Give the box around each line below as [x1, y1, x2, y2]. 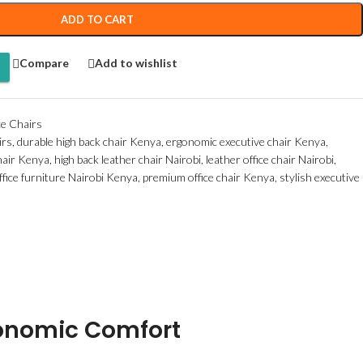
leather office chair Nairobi [206, 152, 334, 166]
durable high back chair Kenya [17, 135, 161, 148]
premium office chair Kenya [143, 170, 275, 184]
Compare [19, 56, 69, 70]
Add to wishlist [94, 56, 177, 70]
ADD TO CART [60, 13, 134, 26]
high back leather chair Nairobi [54, 152, 201, 166]
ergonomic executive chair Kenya [166, 135, 326, 148]
